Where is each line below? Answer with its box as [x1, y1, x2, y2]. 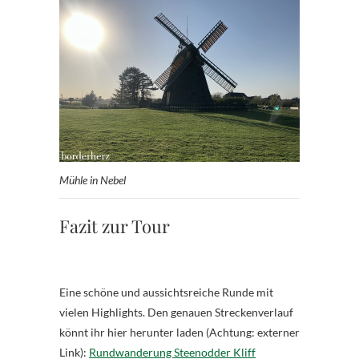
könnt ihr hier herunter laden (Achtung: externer [59, 325, 300, 339]
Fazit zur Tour [59, 213, 170, 238]
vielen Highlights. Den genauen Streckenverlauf [59, 305, 293, 319]
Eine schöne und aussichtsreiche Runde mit [59, 284, 273, 299]
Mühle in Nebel [59, 172, 126, 187]
